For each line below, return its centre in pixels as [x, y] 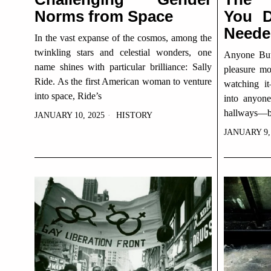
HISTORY [134, 115]
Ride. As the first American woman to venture [123, 81]
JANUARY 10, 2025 [70, 115]
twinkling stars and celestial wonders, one [123, 52]
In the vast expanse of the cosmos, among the [123, 38]
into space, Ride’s [68, 96]
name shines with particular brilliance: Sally [123, 67]
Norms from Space [104, 16]
